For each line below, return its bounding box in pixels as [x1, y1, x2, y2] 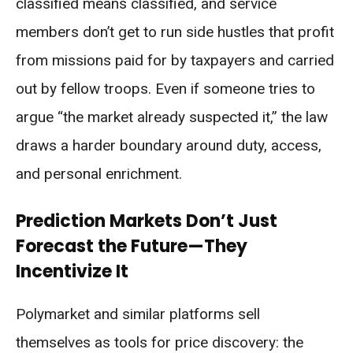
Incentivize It [16, 259, 128, 284]
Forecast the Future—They [16, 234, 247, 259]
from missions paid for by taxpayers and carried [16, 51, 334, 70]
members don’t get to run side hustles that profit [16, 23, 334, 42]
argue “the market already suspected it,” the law [16, 108, 328, 127]
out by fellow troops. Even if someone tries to [16, 80, 315, 98]
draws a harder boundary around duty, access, [16, 136, 321, 155]
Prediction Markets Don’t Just [16, 209, 277, 234]
